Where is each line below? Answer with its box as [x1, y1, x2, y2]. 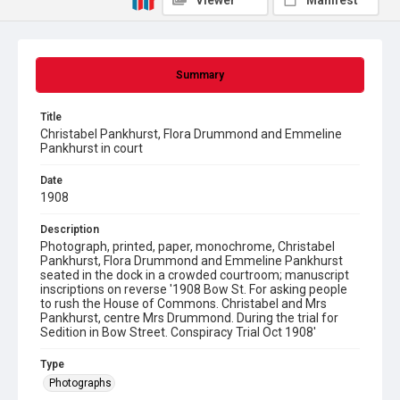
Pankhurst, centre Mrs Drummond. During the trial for [40, 311, 338, 325]
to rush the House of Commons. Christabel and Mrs [40, 296, 327, 311]
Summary [176, 69, 224, 81]
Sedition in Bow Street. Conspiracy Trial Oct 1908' [40, 325, 316, 339]
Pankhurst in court [40, 141, 143, 155]
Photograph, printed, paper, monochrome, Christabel [40, 239, 335, 254]
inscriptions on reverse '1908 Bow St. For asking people [40, 282, 347, 296]
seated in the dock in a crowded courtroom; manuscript [40, 268, 349, 282]
